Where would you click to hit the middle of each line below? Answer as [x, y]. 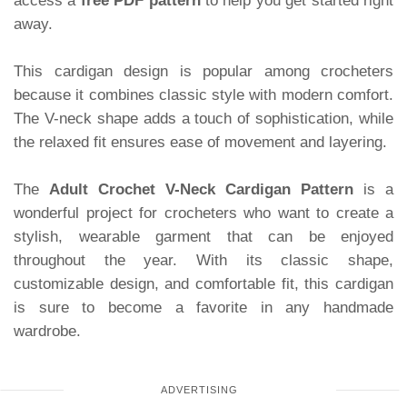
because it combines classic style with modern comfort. [203, 94]
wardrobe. [47, 331]
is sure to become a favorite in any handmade [203, 307]
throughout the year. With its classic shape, [203, 260]
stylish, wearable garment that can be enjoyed [203, 236]
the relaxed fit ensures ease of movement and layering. [200, 142]
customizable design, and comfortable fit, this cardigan [203, 283]
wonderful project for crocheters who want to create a [203, 213]
